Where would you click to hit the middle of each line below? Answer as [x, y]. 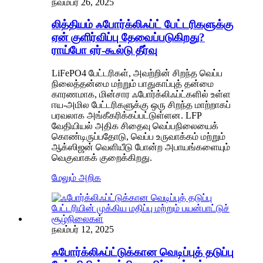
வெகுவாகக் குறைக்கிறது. [102, 157]
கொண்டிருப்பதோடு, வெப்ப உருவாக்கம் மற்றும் [139, 136]
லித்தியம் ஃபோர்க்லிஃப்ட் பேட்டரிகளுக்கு [142, 25]
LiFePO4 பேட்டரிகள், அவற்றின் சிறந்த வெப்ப [137, 73]
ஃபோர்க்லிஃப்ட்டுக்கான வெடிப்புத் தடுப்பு [143, 252]
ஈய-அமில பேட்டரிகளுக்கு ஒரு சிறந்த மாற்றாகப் [141, 104]
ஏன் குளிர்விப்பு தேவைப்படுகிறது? [128, 38]
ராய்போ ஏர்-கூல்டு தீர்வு [104, 50]
